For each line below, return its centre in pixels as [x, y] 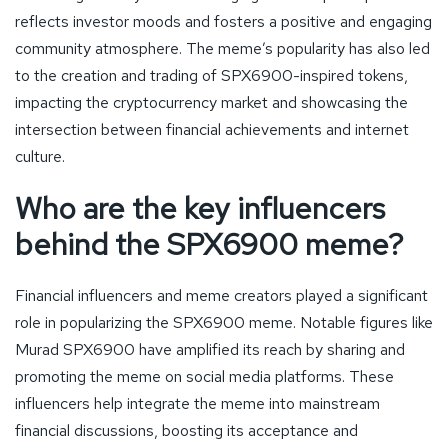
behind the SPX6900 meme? [209, 243]
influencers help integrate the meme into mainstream [197, 403]
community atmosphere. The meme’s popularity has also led [222, 48]
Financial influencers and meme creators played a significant [221, 295]
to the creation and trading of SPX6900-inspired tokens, [211, 75]
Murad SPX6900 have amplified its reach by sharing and [210, 349]
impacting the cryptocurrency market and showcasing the [211, 102]
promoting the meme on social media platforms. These [204, 376]
